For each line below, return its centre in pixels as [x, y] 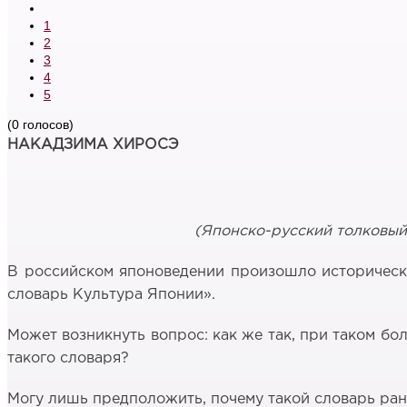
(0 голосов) [40, 124]
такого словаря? [68, 358]
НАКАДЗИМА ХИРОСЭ [93, 144]
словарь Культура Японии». [111, 294]
